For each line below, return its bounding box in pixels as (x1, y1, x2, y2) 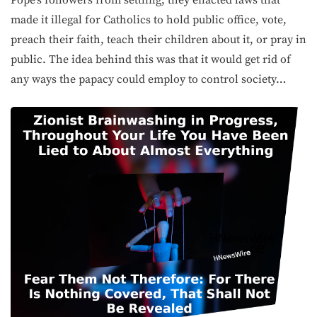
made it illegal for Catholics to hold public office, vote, (11, 13, 287, 27)
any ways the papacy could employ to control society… (11, 72, 286, 86)
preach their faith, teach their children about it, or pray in (11, 33, 306, 47)
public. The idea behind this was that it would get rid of (11, 52, 291, 67)
